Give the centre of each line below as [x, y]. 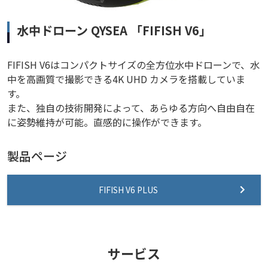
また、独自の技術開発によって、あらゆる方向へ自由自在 [131, 107]
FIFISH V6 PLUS [128, 189]
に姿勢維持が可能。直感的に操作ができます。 [107, 122]
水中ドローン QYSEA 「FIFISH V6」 [114, 30]
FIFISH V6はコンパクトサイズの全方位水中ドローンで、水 [133, 64]
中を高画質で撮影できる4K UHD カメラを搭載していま [126, 79]
